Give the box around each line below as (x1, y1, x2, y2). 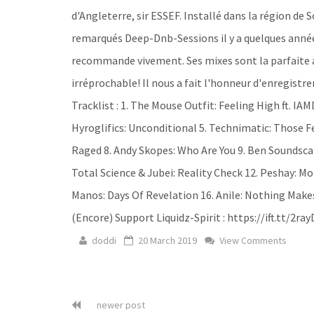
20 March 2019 (138, 234, 197, 247)
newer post (95, 299, 145, 311)
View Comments (217, 234, 287, 247)
